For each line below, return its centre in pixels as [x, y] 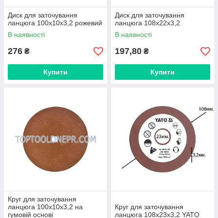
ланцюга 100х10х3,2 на [45, 207]
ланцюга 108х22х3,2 [147, 23]
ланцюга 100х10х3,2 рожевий [55, 23]
